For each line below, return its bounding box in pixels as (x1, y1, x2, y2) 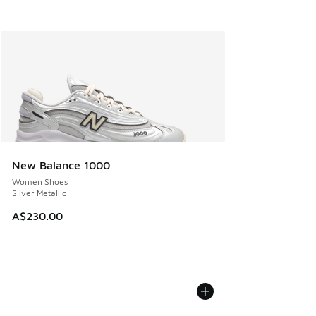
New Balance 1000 (12, 158, 110, 171)
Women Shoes (12, 176, 68, 187)
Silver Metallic (12, 187, 66, 198)
